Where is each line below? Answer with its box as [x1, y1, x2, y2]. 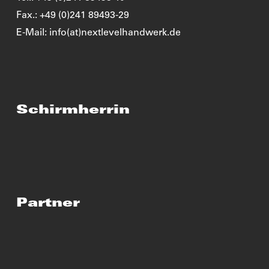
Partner [16, 198, 80, 210]
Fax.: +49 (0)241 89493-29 [16, 10, 129, 20]
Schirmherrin [16, 105, 130, 118]
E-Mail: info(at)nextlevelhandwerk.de [16, 28, 181, 38]
